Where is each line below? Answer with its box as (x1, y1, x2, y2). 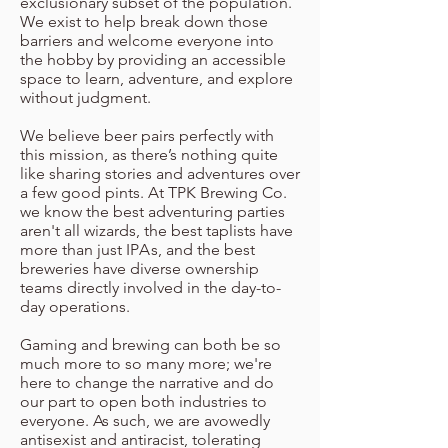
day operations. (20, 297, 130, 316)
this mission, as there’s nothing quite (20, 145, 278, 164)
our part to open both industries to (20, 392, 267, 411)
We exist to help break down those (20, 12, 268, 31)
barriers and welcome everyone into (20, 31, 274, 50)
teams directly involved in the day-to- (20, 278, 281, 297)
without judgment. (20, 88, 151, 107)
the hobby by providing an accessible (20, 50, 286, 69)
